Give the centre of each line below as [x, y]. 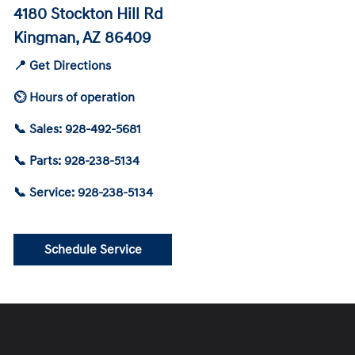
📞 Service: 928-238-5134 [83, 192]
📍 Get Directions [62, 65]
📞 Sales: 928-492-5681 [77, 129]
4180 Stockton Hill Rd [88, 14]
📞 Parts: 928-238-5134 [76, 160]
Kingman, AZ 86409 [82, 38]
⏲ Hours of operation [74, 97]
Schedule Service [93, 249]
